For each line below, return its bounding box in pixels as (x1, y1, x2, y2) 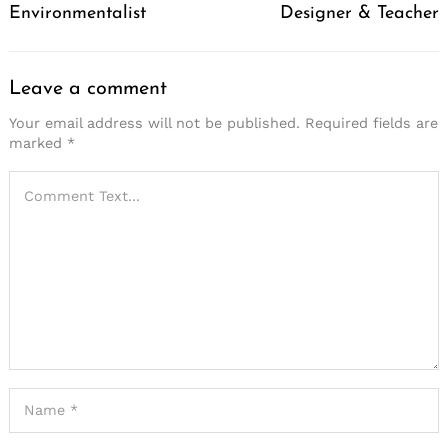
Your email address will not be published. (9, 115, 300, 132)
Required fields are (305, 115, 438, 132)
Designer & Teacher (280, 3, 439, 23)
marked (9, 135, 67, 152)
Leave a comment (9, 78, 167, 99)
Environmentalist (9, 3, 146, 23)
